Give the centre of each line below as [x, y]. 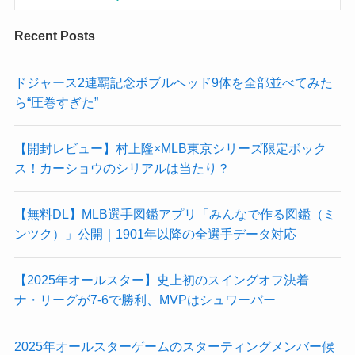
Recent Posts [54, 36]
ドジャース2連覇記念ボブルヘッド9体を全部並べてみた [173, 82]
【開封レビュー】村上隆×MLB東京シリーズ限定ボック [170, 148]
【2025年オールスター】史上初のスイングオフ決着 [168, 280]
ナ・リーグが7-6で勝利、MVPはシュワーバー [145, 300]
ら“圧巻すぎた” [56, 102]
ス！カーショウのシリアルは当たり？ [122, 168]
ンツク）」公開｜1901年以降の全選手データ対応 [155, 234]
